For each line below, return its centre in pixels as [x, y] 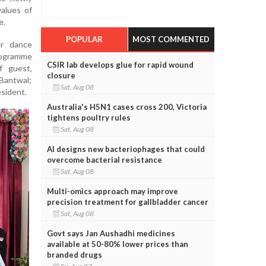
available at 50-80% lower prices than [117, 244]
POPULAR [84, 39]
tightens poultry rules [88, 117]
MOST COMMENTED [171, 39]
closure [61, 75]
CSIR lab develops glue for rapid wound [120, 64]
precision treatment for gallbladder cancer [127, 202]
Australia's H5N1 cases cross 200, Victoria [126, 107]
